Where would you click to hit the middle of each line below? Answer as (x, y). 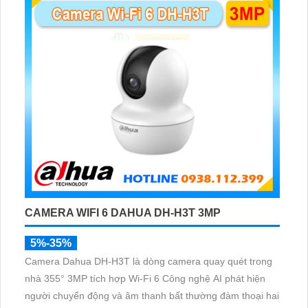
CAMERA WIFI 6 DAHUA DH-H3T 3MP (123, 212)
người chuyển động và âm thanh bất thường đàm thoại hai (152, 295)
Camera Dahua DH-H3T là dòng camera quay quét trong (148, 261)
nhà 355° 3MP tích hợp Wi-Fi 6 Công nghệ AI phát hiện (145, 278)
